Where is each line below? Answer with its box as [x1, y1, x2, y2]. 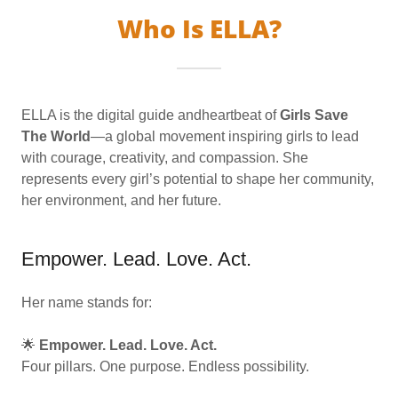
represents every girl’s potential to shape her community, [21, 171, 374, 187]
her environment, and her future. [21, 193, 221, 208]
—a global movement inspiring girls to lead [91, 129, 359, 144]
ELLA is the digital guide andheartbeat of [21, 107, 280, 123]
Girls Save [280, 107, 348, 123]
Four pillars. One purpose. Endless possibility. [21, 359, 309, 374]
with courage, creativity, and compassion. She [21, 150, 308, 165]
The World [21, 129, 91, 144]
